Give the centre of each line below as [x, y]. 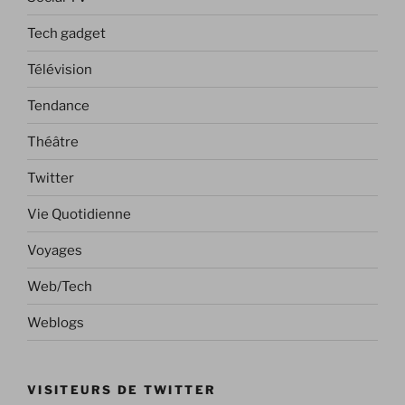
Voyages [55, 250]
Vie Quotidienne [79, 214]
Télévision [60, 69]
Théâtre [53, 141]
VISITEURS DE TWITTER [122, 390]
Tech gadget [66, 33]
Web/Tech [60, 286]
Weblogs [56, 322]
